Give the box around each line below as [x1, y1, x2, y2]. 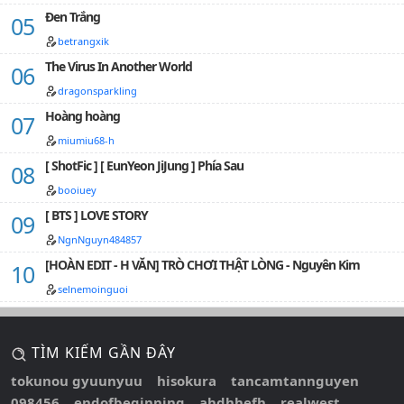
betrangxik [58, 34, 109, 48]
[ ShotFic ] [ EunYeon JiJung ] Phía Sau [45, 157, 243, 174]
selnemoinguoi [58, 282, 128, 296]
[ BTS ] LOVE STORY [45, 207, 148, 224]
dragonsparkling [58, 84, 137, 97]
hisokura [157, 371, 216, 390]
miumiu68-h [58, 133, 115, 147]
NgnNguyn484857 [58, 233, 142, 246]
